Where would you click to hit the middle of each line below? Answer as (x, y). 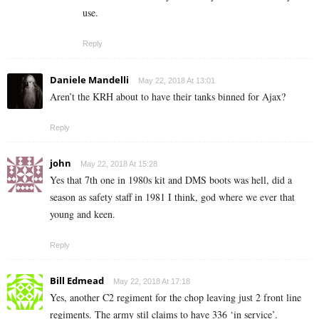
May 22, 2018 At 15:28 (119, 164)
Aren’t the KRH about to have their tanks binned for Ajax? (168, 97)
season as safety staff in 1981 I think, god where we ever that (172, 197)
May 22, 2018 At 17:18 (152, 282)
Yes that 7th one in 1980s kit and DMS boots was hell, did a (171, 180)
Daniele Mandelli (89, 80)
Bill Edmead (77, 281)
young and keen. (83, 214)
